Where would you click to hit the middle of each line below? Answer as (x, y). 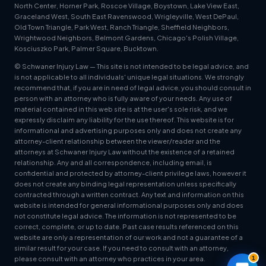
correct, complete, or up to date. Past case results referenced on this (126, 227)
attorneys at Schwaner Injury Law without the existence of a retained (124, 152)
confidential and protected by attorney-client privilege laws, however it (130, 173)
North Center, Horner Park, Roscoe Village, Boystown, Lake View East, (127, 6)
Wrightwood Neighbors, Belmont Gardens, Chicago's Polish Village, (126, 38)
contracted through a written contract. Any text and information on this (129, 194)
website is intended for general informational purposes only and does (129, 205)
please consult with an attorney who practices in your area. (110, 259)
